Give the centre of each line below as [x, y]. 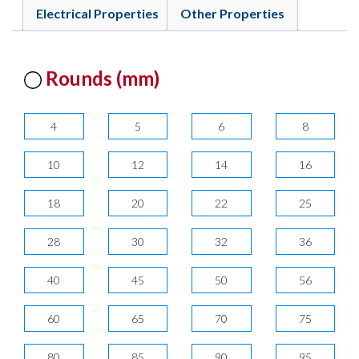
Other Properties [232, 14]
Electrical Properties [97, 14]
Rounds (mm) [101, 78]
